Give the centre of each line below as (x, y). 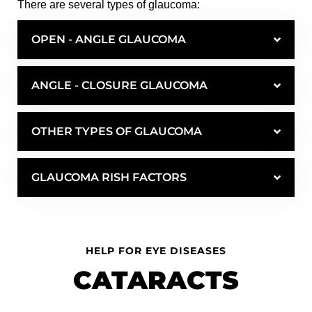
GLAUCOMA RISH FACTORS (109, 177)
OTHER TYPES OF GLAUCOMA (117, 131)
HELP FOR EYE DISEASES (156, 250)
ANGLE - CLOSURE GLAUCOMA (119, 85)
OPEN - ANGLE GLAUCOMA (109, 39)
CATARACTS (156, 280)
